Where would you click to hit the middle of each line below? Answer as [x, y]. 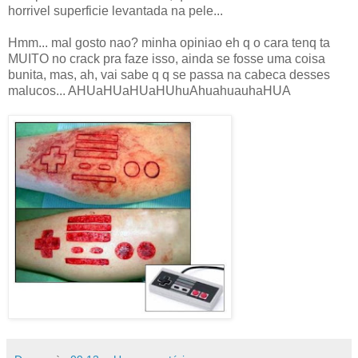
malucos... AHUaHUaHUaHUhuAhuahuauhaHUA [149, 90]
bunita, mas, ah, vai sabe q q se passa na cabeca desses [169, 74]
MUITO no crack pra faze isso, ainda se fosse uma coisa [167, 58]
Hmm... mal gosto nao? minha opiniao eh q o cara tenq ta [169, 42]
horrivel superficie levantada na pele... [115, 10]
